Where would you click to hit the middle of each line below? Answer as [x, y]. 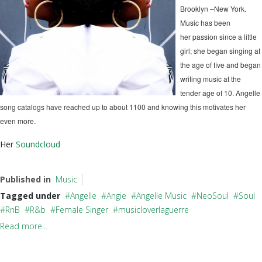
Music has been [205, 23]
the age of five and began [220, 65]
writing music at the [211, 79]
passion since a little [225, 37]
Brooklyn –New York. [213, 8]
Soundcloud [37, 144]
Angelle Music [161, 196]
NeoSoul [213, 196]
